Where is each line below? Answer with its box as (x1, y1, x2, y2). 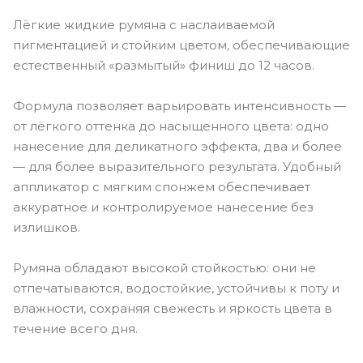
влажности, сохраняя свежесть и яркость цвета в (13, 300, 332, 316)
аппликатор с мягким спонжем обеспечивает (13, 178, 310, 194)
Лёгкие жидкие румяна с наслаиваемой (13, 16, 275, 32)
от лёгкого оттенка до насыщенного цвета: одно (13, 117, 329, 134)
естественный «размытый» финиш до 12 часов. (13, 57, 314, 73)
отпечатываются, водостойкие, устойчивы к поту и (13, 280, 340, 296)
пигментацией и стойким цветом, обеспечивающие (13, 36, 350, 53)
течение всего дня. (13, 320, 138, 336)
